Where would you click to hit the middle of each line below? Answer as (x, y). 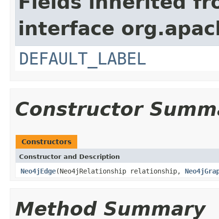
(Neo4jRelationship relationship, (120, 171)
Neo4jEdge (38, 171)
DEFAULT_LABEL (83, 58)
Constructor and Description (69, 156)
